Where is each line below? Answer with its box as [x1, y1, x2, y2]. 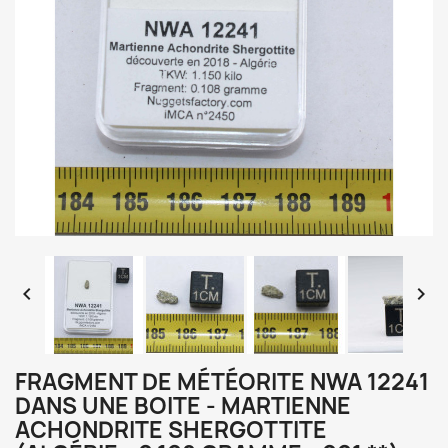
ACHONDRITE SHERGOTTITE [15, 415, 327, 445]
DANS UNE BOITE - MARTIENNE [15, 391, 351, 421]
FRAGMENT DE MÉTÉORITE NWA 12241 [15, 367, 429, 397]
